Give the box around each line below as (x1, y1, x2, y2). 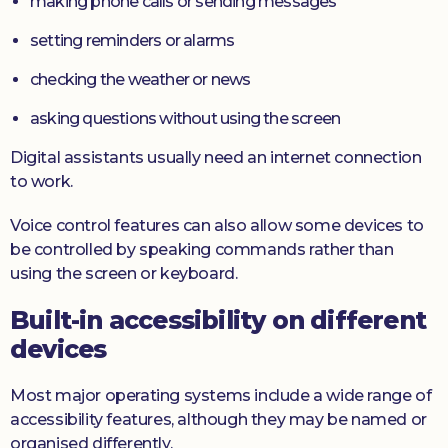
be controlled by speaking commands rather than (10, 240, 394, 260)
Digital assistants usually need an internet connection (10, 148, 422, 168)
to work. (10, 172, 73, 192)
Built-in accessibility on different (10, 305, 427, 336)
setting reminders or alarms (30, 31, 235, 51)
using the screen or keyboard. (10, 264, 238, 284)
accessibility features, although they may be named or (10, 410, 427, 430)
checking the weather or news (30, 70, 251, 90)
